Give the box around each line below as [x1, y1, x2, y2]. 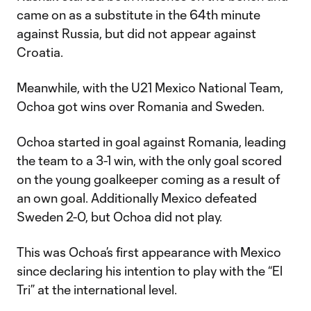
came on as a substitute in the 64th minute [17, 7, 260, 22]
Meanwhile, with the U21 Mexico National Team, [17, 80, 283, 95]
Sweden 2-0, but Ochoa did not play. [17, 209, 222, 224]
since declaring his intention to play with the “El [17, 263, 283, 278]
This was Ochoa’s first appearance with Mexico [17, 244, 281, 260]
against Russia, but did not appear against [17, 26, 256, 41]
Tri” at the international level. [17, 282, 177, 297]
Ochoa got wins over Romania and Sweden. [17, 99, 264, 114]
